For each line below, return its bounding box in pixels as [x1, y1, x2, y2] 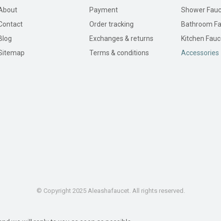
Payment [89, 5, 118, 14]
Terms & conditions [89, 48, 149, 57]
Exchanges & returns [89, 34, 154, 42]
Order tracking [89, 20, 134, 28]
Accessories [181, 48, 219, 57]
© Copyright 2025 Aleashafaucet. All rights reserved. [36, 186, 185, 194]
